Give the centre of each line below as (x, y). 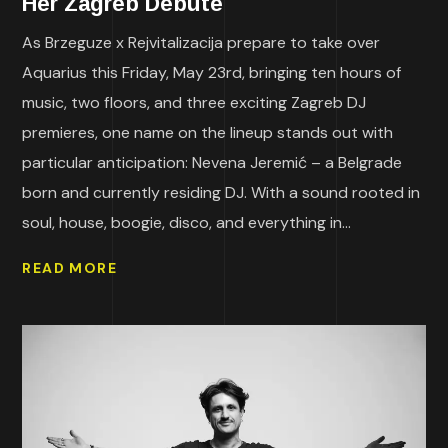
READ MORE (70, 267)
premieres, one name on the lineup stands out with (208, 133)
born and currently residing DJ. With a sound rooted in (221, 193)
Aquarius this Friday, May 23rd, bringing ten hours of (212, 73)
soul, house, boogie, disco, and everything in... (187, 223)
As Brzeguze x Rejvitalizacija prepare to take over (201, 43)
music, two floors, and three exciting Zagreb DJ (194, 103)
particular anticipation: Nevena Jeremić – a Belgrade (212, 163)
